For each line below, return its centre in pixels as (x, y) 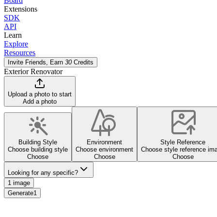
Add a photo (40, 101)
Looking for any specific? (43, 173)
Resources (20, 53)
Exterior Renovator (33, 71)
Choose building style (38, 149)
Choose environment (104, 149)
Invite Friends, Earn (35, 62)
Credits (84, 62)
